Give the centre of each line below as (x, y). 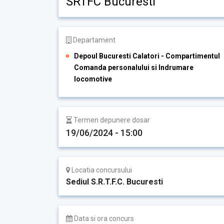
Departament (93, 40)
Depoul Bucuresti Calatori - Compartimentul (147, 56)
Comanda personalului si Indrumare (134, 67)
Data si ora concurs (103, 218)
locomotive (93, 79)
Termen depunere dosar (111, 120)
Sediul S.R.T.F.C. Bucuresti (114, 182)
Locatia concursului (101, 170)
